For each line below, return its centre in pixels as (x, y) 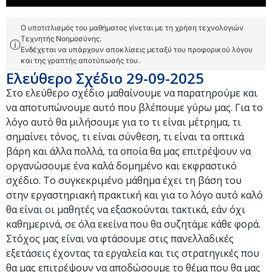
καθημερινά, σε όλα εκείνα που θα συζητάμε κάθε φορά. (133, 224)
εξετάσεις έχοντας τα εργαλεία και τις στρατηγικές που (133, 253)
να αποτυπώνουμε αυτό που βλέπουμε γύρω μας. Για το (134, 107)
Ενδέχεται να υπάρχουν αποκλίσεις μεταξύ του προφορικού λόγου (137, 49)
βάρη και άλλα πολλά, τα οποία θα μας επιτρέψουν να (128, 151)
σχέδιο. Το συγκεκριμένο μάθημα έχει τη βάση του (124, 180)
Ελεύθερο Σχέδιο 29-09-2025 (105, 78)
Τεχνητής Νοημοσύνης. (61, 39)
